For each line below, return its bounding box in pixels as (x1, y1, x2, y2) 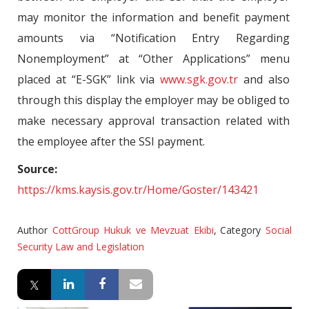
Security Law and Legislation (17, 240, 144, 253)
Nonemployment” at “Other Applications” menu (17, 51, 290, 66)
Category (220, 223, 266, 237)
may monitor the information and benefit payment (17, 10, 290, 25)
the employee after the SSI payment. (17, 134, 205, 149)
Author (17, 223, 52, 237)
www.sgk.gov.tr (160, 72, 239, 87)
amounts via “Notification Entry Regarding (17, 30, 290, 46)
